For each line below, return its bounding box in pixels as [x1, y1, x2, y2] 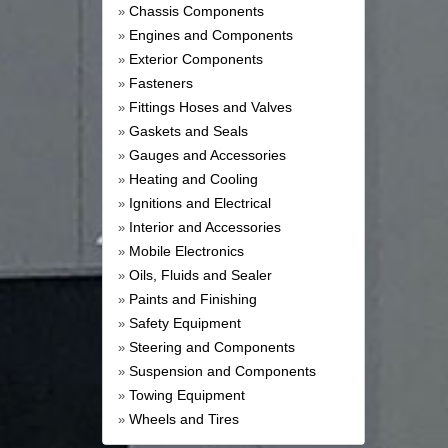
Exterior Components [129, 51, 263, 68]
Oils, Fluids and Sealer [129, 267, 272, 284]
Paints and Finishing [129, 291, 257, 308]
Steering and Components [129, 339, 295, 356]
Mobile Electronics [129, 243, 244, 260]
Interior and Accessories [129, 219, 281, 236]
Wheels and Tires [129, 411, 239, 428]
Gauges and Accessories [129, 147, 286, 164]
